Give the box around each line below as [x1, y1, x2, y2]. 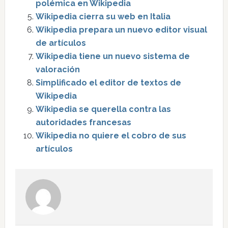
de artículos [35, 38, 86, 48]
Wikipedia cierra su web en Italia [35, 12, 170, 21]
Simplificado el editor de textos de [35, 78, 181, 88]
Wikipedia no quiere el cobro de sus [35, 131, 186, 140]
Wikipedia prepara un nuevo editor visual [35, 25, 207, 35]
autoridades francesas [35, 118, 131, 127]
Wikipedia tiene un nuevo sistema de [35, 51, 190, 61]
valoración [35, 65, 80, 74]
